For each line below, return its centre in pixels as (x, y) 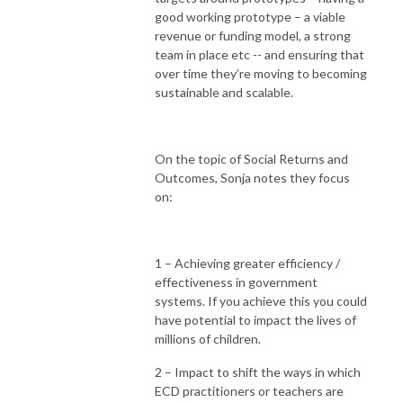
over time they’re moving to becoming (261, 73)
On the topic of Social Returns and (251, 158)
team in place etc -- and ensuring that (260, 54)
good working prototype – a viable (250, 16)
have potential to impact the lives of (255, 319)
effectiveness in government (236, 282)
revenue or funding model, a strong (253, 35)
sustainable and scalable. (224, 92)
